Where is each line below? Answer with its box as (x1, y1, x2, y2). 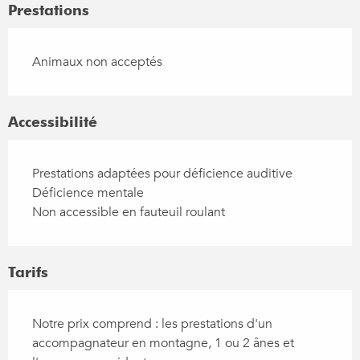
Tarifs (8, 264, 48, 281)
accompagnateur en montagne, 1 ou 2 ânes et (32, 334, 294, 353)
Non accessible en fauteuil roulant (32, 203, 225, 222)
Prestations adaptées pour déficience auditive (32, 165, 292, 183)
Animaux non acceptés (32, 53, 162, 72)
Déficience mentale (32, 184, 144, 202)
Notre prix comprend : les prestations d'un (32, 315, 272, 333)
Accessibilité (8, 113, 97, 131)
